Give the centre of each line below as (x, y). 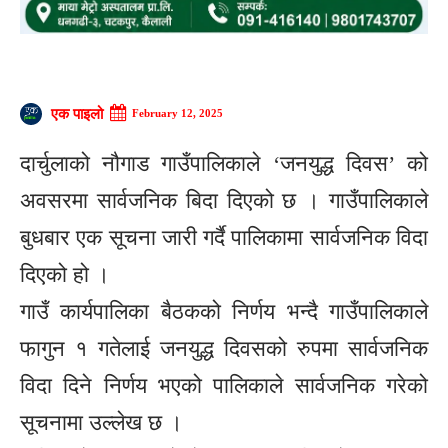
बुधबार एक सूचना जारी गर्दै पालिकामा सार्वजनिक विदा (224, 237)
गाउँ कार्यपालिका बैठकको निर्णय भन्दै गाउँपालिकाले (224, 311)
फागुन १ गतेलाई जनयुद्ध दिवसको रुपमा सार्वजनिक (224, 348)
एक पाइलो (77, 113)
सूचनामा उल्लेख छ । (101, 422)
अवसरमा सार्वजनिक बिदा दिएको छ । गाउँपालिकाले (224, 200)
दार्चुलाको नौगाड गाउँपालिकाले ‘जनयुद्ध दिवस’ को (224, 163)
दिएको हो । (65, 274)
